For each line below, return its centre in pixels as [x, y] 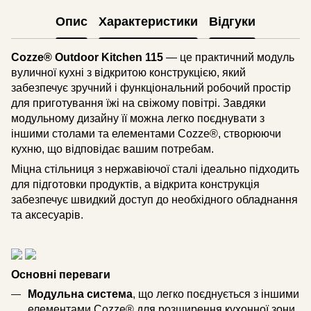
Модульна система [80, 294]
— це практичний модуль [229, 57]
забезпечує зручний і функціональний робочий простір [151, 87]
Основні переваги [61, 275]
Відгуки [232, 22]
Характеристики [148, 22]
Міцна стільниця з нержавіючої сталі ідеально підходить [155, 169]
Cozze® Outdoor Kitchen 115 [87, 57]
